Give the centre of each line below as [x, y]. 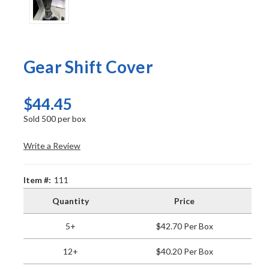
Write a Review [52, 146]
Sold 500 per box [54, 119]
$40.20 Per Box [184, 252]
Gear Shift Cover [88, 67]
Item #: [37, 180]
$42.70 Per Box [184, 226]
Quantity [70, 201]
